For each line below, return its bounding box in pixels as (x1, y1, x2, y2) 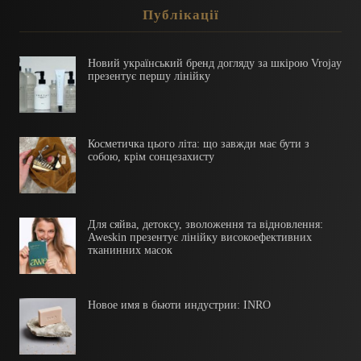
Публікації (142, 6, 219, 23)
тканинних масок (88, 243, 172, 256)
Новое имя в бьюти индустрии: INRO (88, 298, 271, 311)
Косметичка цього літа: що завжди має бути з (88, 137, 309, 150)
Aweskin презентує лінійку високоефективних (88, 230, 312, 243)
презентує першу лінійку (88, 69, 210, 82)
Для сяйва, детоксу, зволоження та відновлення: (88, 218, 323, 230)
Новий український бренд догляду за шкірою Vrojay (88, 56, 342, 69)
